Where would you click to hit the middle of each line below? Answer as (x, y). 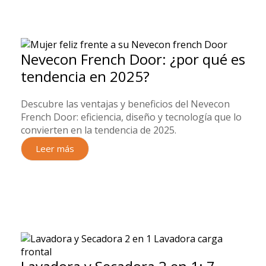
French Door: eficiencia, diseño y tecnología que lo (131, 117)
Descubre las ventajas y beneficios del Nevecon (125, 104)
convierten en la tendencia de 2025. (99, 130)
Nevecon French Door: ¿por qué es (133, 59)
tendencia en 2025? (85, 77)
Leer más (55, 149)
